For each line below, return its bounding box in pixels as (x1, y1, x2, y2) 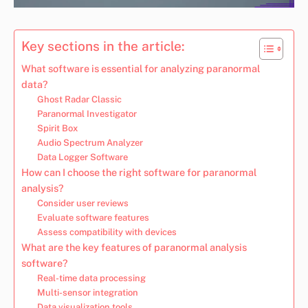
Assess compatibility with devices (36, 226, 177, 237)
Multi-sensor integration (36, 287, 138, 298)
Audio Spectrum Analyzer (36, 137, 143, 148)
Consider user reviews (36, 197, 129, 208)
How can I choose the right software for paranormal (21, 166, 256, 178)
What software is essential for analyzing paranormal (21, 62, 260, 74)
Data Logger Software (36, 151, 128, 162)
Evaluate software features (36, 212, 149, 223)
